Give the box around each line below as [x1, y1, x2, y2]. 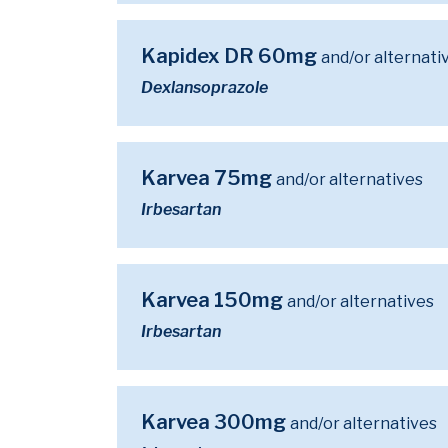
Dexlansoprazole [141, 78, 268, 97]
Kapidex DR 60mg [141, 44, 321, 68]
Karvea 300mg [141, 410, 290, 434]
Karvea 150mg [141, 288, 287, 312]
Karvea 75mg [141, 166, 276, 190]
